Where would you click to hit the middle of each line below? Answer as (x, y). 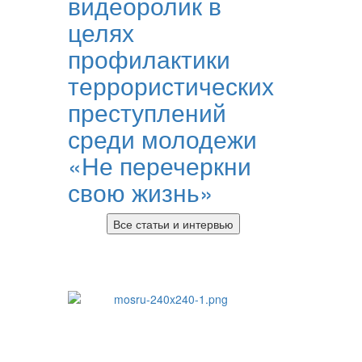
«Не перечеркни (159, 165)
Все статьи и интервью (174, 223)
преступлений (147, 112)
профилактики (149, 58)
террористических (170, 85)
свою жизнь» (140, 192)
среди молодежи (162, 138)
